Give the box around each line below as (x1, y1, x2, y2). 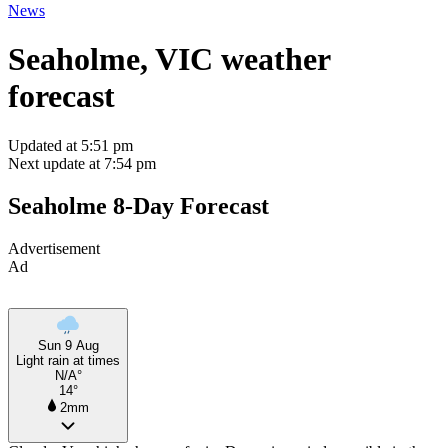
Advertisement (8, 239, 100, 257)
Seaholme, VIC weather (8, 41, 330, 78)
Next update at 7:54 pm (8, 154, 156, 172)
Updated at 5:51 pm (8, 136, 133, 154)
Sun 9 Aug (37, 337, 99, 353)
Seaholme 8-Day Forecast (8, 192, 269, 219)
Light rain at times (16, 352, 120, 368)
